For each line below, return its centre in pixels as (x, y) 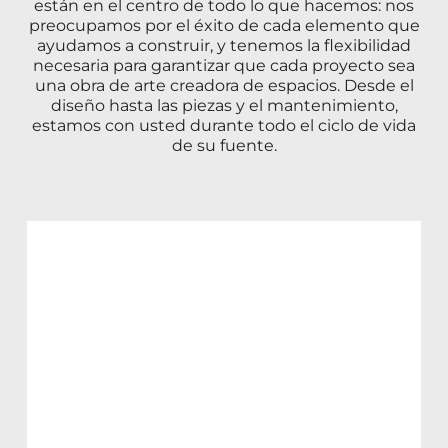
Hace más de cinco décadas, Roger (205, 399)
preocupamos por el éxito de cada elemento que (224, 25)
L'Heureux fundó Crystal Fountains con (223, 420)
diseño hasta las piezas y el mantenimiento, (224, 105)
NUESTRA (133, 357)
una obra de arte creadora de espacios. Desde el (224, 85)
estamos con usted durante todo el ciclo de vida (224, 125)
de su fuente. (224, 145)
